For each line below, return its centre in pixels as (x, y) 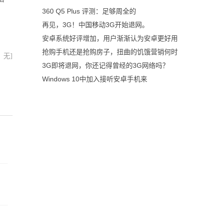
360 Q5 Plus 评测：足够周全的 (89, 11)
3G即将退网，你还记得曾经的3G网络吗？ (106, 65)
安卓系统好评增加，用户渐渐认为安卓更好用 (110, 38)
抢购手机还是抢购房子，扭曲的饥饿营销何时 (110, 52)
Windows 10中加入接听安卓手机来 (95, 79)
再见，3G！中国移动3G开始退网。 (95, 25)
